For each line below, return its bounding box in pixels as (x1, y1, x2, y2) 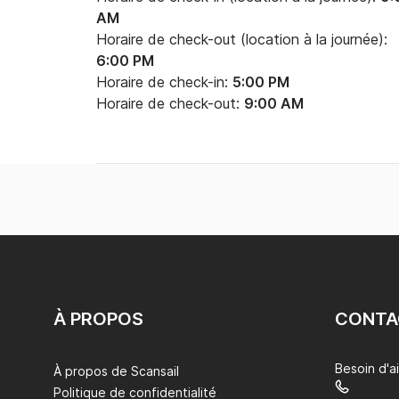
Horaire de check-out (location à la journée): (96, 30, 387, 48)
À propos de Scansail (53, 363, 179, 379)
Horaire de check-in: (96, 73, 232, 91)
